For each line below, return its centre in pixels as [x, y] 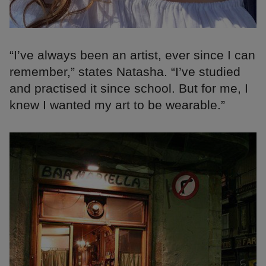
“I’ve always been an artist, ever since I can [132, 55]
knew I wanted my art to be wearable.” [117, 105]
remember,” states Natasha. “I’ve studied [125, 72]
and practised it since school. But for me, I [129, 88]
